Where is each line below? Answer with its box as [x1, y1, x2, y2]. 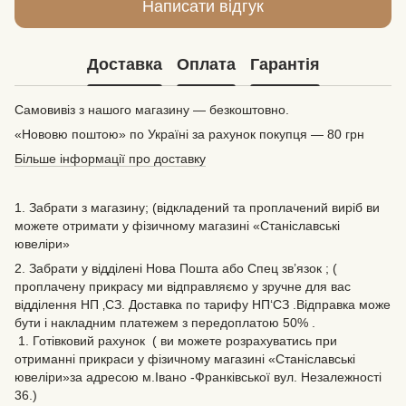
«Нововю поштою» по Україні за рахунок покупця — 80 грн [14, 127, 364, 141]
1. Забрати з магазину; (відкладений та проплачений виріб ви [14, 200, 380, 215]
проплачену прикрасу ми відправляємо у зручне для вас [14, 279, 351, 294]
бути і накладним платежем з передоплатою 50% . [14, 315, 315, 330]
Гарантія [249, 54, 320, 73]
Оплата [176, 54, 236, 73]
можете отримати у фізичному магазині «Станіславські [14, 218, 340, 233]
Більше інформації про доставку [14, 151, 206, 166]
